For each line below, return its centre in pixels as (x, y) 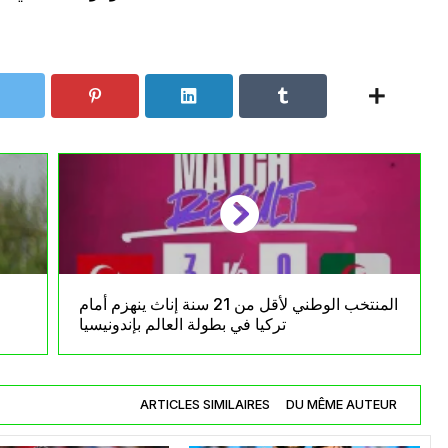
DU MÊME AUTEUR (341, 405)
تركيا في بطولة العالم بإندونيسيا (182, 324)
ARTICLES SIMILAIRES (205, 405)
